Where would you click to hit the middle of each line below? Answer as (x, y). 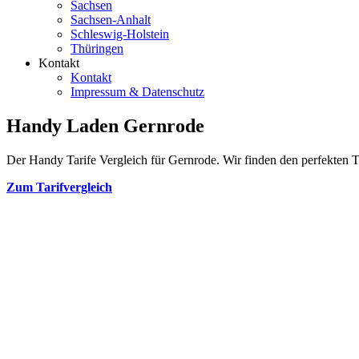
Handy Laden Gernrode (105, 125)
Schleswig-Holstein (120, 34)
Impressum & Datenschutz (137, 92)
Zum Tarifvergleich (59, 187)
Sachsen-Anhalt (111, 20)
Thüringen (97, 48)
